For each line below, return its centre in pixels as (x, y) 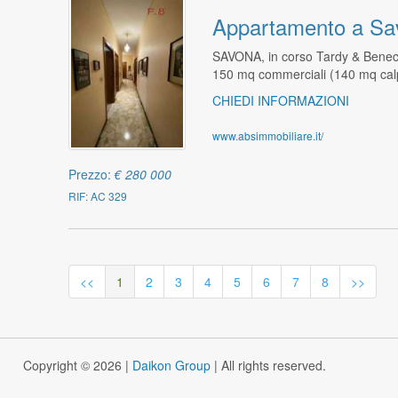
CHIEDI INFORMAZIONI (280, 100)
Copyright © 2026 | (77, 366)
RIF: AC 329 (98, 196)
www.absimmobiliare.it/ (267, 135)
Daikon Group (171, 366)
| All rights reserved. (268, 366)
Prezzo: (92, 175)
